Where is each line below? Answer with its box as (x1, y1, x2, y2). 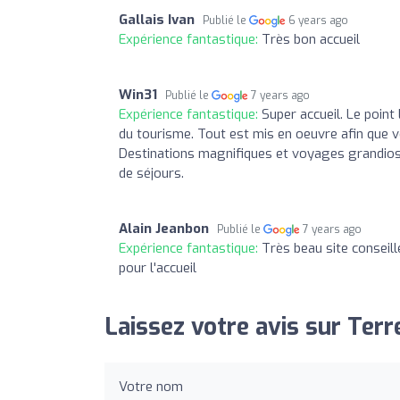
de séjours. (119, 163, 184, 182)
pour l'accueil (119, 258, 196, 277)
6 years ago (288, 12, 349, 28)
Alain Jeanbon (119, 219, 209, 237)
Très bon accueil (262, 29, 360, 48)
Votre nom (119, 377, 183, 396)
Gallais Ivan (119, 10, 195, 29)
